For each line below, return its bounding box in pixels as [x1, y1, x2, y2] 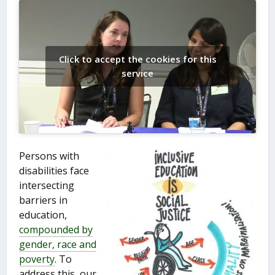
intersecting [19, 179, 75, 193]
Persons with [19, 149, 80, 163]
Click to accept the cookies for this [58, 53, 217, 66]
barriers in [19, 193, 68, 207]
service [122, 67, 153, 80]
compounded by [19, 223, 93, 237]
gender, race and [19, 238, 97, 252]
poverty [19, 252, 55, 266]
